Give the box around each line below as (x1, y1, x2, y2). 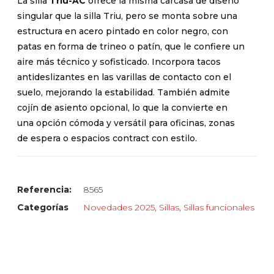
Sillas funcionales (183, 202, 254, 213)
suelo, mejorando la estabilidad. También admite (17, 86, 230, 98)
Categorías (17, 202, 68, 213)
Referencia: (17, 184, 72, 196)
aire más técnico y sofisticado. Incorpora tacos (17, 56, 221, 67)
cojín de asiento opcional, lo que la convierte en (17, 102, 228, 113)
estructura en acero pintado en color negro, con (17, 25, 228, 37)
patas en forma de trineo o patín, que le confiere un (17, 40, 245, 52)
